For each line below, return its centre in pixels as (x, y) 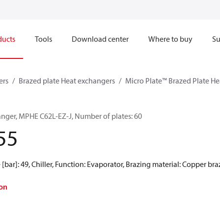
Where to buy (170, 39)
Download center (100, 39)
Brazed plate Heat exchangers (67, 81)
